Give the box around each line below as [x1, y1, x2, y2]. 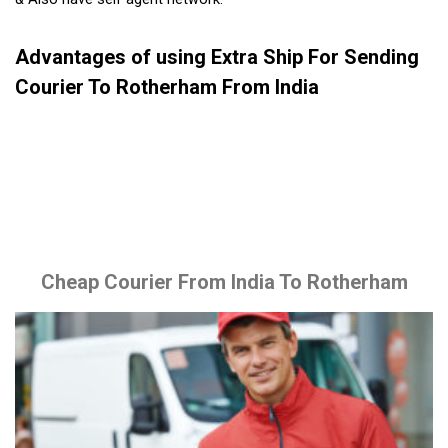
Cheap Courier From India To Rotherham [40, 269, 408, 294]
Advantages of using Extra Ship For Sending [15, 44, 419, 69]
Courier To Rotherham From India [15, 74, 319, 99]
